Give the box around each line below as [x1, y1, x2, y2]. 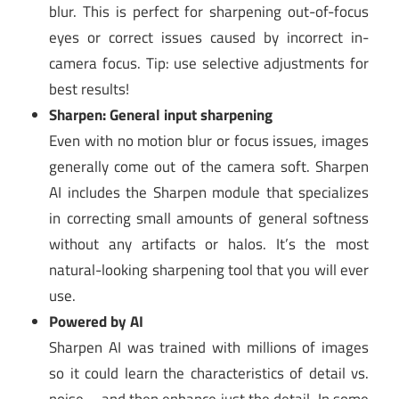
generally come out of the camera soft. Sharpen [49, 155, 369, 179]
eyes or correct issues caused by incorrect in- [49, 26, 369, 50]
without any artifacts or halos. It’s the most [49, 232, 369, 256]
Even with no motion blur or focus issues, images [49, 129, 369, 153]
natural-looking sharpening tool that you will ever [49, 258, 369, 282]
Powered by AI [49, 310, 144, 334]
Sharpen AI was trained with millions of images [49, 336, 369, 360]
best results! [49, 77, 130, 102]
